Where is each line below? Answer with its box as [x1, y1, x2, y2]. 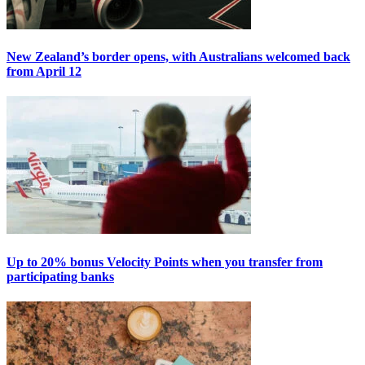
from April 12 [7, 64, 81, 79]
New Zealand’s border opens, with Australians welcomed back [7, 50, 350, 64]
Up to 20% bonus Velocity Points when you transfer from [7, 254, 323, 269]
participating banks [7, 269, 114, 284]
